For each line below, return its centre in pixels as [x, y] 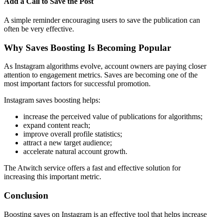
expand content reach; [57, 125]
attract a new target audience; [68, 143]
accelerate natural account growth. [75, 152]
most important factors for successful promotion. [77, 84]
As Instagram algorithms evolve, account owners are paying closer [105, 66]
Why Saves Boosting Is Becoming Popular [87, 47]
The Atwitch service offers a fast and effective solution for [92, 168]
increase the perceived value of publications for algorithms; [113, 117]
